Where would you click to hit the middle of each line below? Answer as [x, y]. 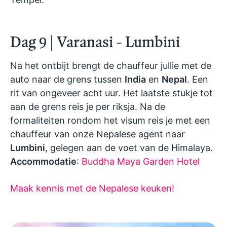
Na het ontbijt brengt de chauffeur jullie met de [111, 66]
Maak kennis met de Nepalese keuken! [92, 188]
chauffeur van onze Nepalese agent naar [98, 134]
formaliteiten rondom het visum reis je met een [110, 121]
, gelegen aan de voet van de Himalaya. [129, 148]
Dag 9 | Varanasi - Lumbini [95, 42]
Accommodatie [43, 162]
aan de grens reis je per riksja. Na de [88, 107]
